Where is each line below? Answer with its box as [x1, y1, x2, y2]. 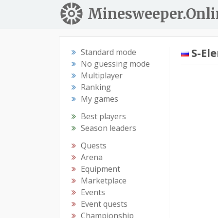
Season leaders [81, 123, 136, 133]
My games [81, 93, 118, 104]
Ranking [81, 82, 111, 92]
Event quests [81, 199, 127, 209]
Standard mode [81, 47, 136, 57]
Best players [81, 111, 126, 122]
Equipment [81, 163, 120, 174]
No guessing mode [81, 58, 150, 69]
